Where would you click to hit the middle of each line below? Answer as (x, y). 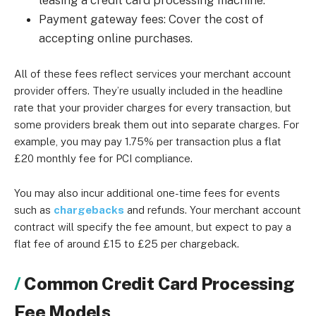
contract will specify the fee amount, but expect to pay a (153, 227)
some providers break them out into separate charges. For (157, 124)
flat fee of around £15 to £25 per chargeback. (127, 244)
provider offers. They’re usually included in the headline (148, 91)
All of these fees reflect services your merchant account (153, 74)
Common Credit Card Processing (159, 284)
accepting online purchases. (116, 38)
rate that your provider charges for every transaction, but (153, 108)
